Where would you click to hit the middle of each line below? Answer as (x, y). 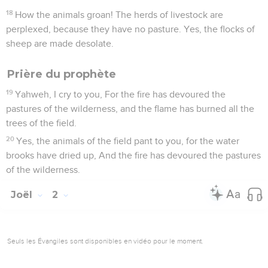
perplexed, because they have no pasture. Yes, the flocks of (130, 29)
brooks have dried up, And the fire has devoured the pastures (133, 155)
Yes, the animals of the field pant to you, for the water (128, 141)
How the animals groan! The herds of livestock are (119, 15)
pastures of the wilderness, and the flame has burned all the (130, 109)
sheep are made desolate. (60, 43)
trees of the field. (41, 123)
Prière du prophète (62, 74)
